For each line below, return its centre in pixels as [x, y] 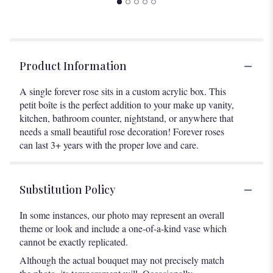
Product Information [73, 66]
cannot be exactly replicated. [74, 242]
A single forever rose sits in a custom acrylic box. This [123, 91]
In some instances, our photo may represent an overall [122, 215]
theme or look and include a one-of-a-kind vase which [123, 229]
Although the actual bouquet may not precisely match [122, 260]
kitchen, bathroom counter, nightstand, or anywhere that [126, 118]
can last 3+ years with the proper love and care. [109, 145]
